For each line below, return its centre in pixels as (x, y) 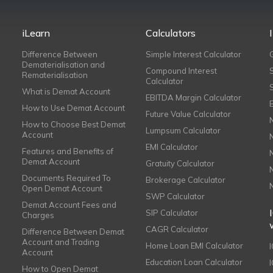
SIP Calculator (172, 212)
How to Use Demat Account (73, 108)
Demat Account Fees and (69, 204)
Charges (38, 215)
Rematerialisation (55, 75)
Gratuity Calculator (180, 163)
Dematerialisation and (63, 64)
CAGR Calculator (177, 229)
